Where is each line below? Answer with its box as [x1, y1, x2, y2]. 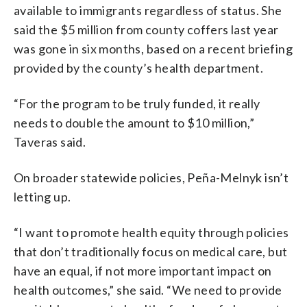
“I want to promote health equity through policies [14, 224, 289, 240]
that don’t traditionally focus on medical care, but [14, 243, 288, 259]
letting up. [14, 188, 71, 204]
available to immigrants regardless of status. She [14, 2, 282, 18]
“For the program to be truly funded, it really [14, 95, 260, 111]
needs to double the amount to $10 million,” [14, 114, 255, 130]
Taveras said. [14, 134, 86, 149]
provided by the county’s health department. [14, 60, 264, 75]
